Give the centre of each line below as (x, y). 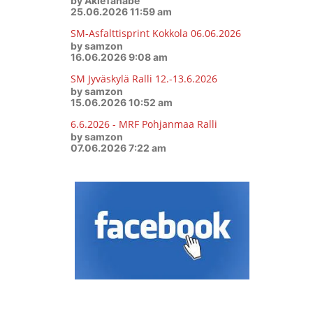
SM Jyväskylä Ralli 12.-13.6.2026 (144, 79)
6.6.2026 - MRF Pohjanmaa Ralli (144, 124)
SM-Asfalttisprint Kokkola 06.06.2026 (155, 33)
